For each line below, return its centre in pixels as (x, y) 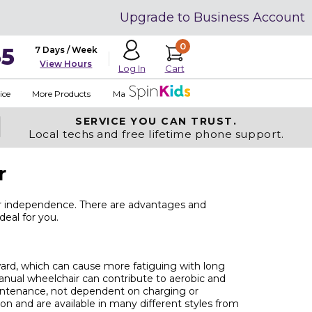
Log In (132, 68)
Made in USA (138, 93)
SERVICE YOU (118, 121)
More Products (61, 93)
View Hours (66, 64)
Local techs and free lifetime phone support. (156, 134)
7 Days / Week (66, 50)
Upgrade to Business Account (212, 17)
